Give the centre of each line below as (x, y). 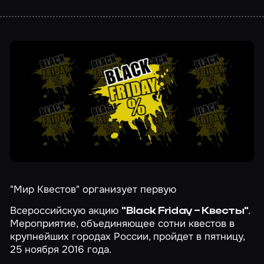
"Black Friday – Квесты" (185, 212)
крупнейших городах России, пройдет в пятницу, (128, 237)
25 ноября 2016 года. (61, 250)
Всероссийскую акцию (66, 211)
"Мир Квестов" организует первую (93, 189)
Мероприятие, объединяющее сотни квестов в (123, 224)
